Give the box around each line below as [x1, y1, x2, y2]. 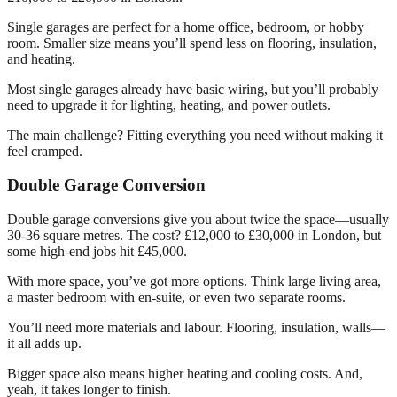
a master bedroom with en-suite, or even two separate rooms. [7, 290, 346, 306]
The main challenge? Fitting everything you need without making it [7, 127, 383, 143]
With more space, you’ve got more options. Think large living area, [7, 274, 381, 290]
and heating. [7, 51, 75, 66]
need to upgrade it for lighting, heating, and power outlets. [7, 97, 331, 113]
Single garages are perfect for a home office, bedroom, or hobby [7, 19, 364, 35]
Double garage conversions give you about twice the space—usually [7, 212, 389, 228]
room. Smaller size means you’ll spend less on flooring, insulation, [7, 35, 377, 51]
